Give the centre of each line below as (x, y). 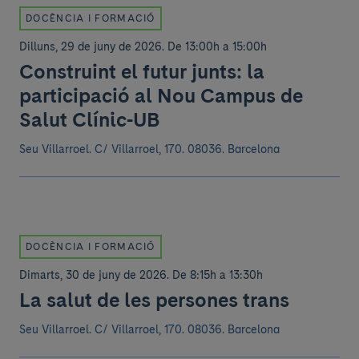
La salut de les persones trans (154, 300)
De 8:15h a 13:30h (218, 275)
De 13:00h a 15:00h (217, 46)
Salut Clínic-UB (89, 119)
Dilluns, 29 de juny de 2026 (91, 46)
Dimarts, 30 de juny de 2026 (93, 275)
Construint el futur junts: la (142, 71)
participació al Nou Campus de (161, 95)
